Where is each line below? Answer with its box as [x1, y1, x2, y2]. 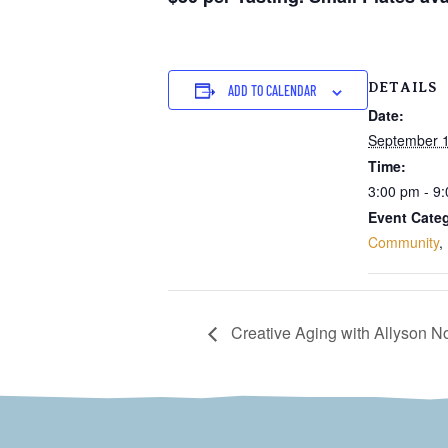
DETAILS [368, 79, 437, 96]
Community [368, 232, 439, 253]
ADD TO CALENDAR [227, 82, 316, 100]
